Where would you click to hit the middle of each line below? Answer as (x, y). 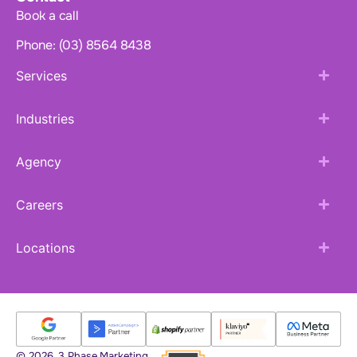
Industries (45, 118)
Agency (39, 161)
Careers (39, 204)
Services (41, 75)
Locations (45, 247)
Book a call (47, 15)
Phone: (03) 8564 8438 (84, 45)
